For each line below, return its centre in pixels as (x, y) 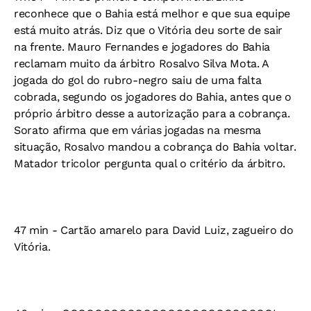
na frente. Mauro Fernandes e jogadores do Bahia (142, 47)
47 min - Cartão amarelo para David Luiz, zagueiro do (154, 230)
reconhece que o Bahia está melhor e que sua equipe (152, 14)
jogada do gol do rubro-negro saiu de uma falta (138, 80)
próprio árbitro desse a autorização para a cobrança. (152, 114)
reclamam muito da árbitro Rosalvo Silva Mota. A (141, 64)
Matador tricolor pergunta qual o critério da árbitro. (150, 163)
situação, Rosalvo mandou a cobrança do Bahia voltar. (155, 147)
